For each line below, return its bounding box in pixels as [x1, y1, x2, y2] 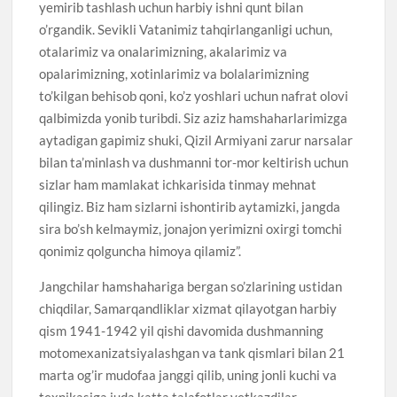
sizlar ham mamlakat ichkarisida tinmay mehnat [39, 175, 317, 192]
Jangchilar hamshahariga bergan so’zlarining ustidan [39, 277, 343, 294]
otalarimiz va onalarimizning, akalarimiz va [39, 43, 288, 59]
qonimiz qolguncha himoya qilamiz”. [39, 242, 242, 259]
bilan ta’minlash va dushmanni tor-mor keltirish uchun [39, 153, 349, 170]
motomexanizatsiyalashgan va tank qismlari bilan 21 [39, 344, 346, 361]
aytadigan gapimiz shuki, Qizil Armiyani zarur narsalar [39, 131, 354, 148]
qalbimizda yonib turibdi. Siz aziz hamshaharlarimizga [39, 109, 348, 126]
